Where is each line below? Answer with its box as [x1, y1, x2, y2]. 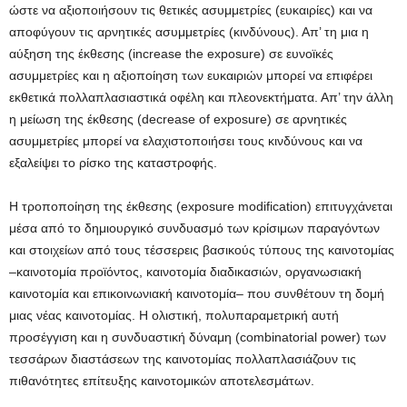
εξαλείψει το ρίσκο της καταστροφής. [9, 155, 217, 171]
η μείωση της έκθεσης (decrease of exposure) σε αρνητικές [9, 112, 347, 127]
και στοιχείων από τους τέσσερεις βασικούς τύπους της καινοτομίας [9, 243, 394, 258]
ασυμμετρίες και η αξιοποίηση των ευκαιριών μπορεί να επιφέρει [9, 68, 372, 84]
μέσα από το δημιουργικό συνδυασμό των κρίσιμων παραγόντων [9, 221, 380, 236]
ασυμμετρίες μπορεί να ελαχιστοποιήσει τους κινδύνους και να [9, 134, 362, 149]
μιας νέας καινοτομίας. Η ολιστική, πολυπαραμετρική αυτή [9, 308, 339, 323]
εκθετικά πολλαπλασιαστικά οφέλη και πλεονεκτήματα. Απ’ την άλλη [9, 90, 393, 105]
